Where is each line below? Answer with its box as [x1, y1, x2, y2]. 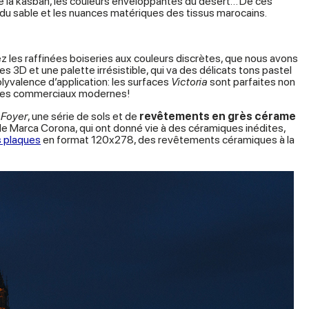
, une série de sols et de [28, 110, 139, 123]
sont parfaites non [208, 75, 295, 89]
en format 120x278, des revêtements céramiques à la [41, 133, 295, 147]
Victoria [171, 75, 208, 89]
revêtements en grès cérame [139, 110, 296, 123]
